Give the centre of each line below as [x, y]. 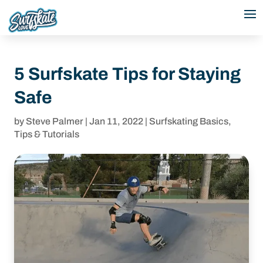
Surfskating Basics [189, 121]
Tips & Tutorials [47, 134]
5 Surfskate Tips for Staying [127, 74]
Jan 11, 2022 [116, 121]
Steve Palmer [55, 121]
